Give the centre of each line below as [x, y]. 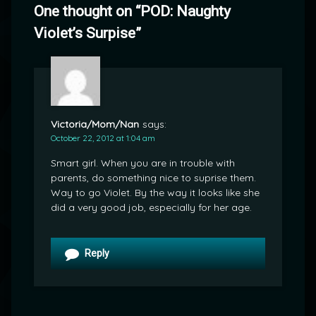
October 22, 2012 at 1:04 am [103, 138]
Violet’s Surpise [85, 33]
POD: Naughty [186, 11]
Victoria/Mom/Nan [95, 124]
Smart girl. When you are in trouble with [143, 163]
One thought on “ [87, 11]
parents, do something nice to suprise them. [153, 178]
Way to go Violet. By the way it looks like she [155, 193]
